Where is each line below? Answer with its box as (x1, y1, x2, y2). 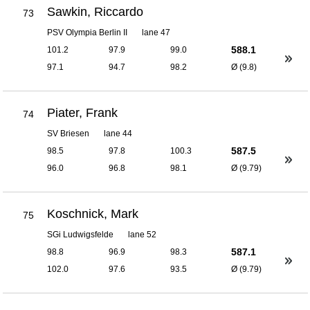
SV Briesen (47, 128, 90, 138)
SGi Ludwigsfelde (47, 229, 114, 239)
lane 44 (104, 128, 133, 138)
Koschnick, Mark (47, 206, 139, 221)
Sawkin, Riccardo (47, 4, 144, 19)
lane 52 (128, 229, 157, 239)
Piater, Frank (47, 105, 118, 120)
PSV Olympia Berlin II (47, 27, 128, 37)
